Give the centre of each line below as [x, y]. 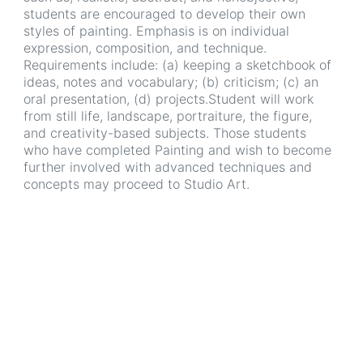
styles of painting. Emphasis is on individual [156, 31]
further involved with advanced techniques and [168, 167]
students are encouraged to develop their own [164, 14]
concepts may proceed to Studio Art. [137, 184]
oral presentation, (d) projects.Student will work [169, 99]
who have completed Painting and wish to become [177, 150]
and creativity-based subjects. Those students [165, 133]
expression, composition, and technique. [145, 48]
